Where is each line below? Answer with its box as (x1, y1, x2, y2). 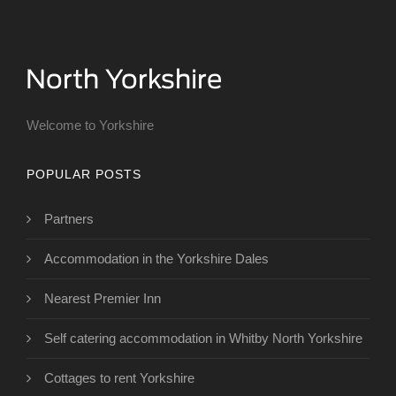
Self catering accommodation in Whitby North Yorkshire (44, 331, 362, 346)
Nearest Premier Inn (44, 291, 161, 307)
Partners (44, 211, 94, 227)
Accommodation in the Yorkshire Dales (44, 251, 269, 267)
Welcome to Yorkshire (27, 118, 154, 133)
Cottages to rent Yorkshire (44, 370, 194, 386)
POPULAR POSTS (27, 167, 141, 182)
